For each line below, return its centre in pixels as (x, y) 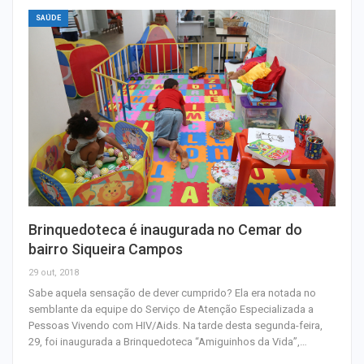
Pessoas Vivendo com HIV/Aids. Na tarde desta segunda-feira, (175, 326)
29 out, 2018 (54, 273)
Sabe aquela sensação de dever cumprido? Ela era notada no (172, 293)
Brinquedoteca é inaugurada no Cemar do (165, 230)
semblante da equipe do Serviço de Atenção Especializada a (171, 310)
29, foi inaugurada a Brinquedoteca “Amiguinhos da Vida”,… (168, 342)
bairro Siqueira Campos (106, 249)
